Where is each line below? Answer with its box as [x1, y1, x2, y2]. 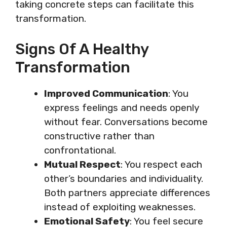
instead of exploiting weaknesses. [44, 201, 196, 213]
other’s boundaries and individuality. [44, 173, 203, 184]
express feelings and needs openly [44, 102, 199, 113]
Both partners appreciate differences [44, 187, 210, 199]
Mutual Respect [44, 159, 121, 170]
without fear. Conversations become [44, 116, 208, 128]
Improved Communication [44, 88, 168, 99]
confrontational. [44, 144, 116, 156]
